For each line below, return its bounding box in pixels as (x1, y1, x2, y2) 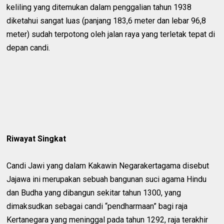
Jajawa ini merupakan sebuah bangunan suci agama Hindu (6, 174, 207, 184)
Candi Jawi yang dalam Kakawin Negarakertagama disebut (6, 160, 209, 170)
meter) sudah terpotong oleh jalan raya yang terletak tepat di (6, 29, 215, 39)
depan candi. (6, 42, 50, 52)
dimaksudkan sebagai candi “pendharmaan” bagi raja (6, 201, 188, 211)
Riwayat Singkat (6, 133, 66, 143)
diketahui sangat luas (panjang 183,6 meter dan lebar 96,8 (6, 15, 206, 25)
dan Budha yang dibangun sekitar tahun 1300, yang (6, 187, 181, 197)
